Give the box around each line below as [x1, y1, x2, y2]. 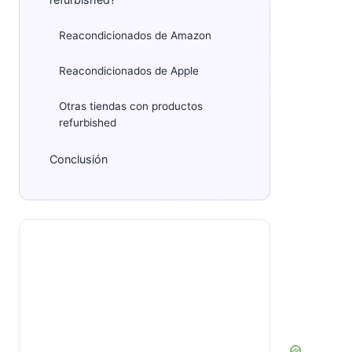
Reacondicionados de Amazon [59, 29, 211, 42]
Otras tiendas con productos [59, 100, 203, 112]
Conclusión [49, 152, 108, 166]
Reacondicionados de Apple [59, 64, 199, 77]
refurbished [59, 116, 116, 129]
